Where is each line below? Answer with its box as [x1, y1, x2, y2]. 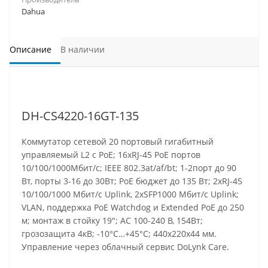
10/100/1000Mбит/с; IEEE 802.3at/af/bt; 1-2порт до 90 [22, 162, 236, 173]
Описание [10, 44, 51, 55]
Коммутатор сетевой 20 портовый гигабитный [22, 136, 214, 147]
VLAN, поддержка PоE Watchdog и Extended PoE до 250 [22, 202, 244, 213]
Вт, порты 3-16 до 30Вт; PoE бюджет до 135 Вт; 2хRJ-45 [22, 175, 242, 187]
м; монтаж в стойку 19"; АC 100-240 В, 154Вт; [22, 215, 203, 226]
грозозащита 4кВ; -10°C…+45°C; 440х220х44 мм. [22, 228, 217, 239]
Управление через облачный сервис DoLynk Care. [22, 241, 229, 252]
